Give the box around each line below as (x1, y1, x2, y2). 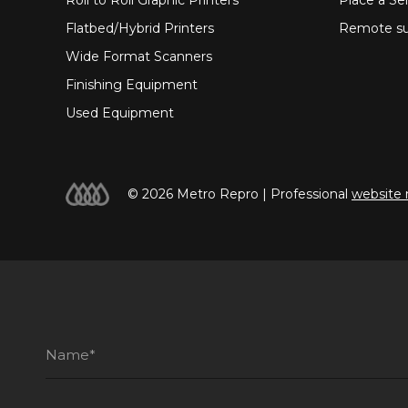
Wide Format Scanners (66, 47, 212, 65)
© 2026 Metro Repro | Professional (127, 185, 352, 202)
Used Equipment (66, 104, 174, 121)
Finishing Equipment (66, 76, 198, 93)
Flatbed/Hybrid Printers (66, 19, 214, 36)
